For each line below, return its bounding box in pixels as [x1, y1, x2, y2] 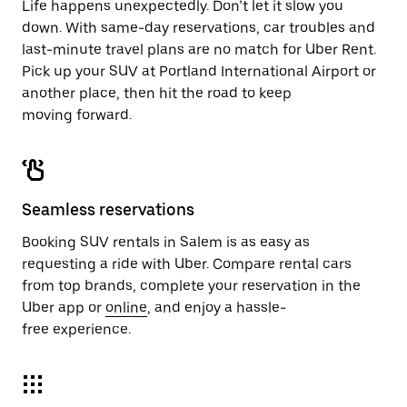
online [105, 299, 147, 316]
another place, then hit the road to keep [22, 84, 292, 102]
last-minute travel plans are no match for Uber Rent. [22, 41, 376, 58]
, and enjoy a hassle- [147, 299, 286, 316]
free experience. [22, 321, 131, 338]
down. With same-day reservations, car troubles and [22, 19, 375, 36]
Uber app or [22, 299, 105, 316]
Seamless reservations [22, 200, 194, 219]
